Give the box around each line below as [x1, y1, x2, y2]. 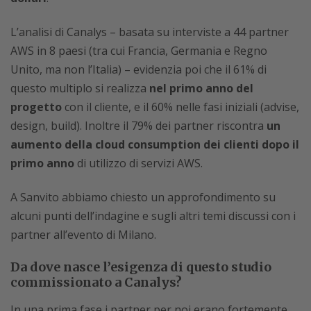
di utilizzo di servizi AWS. [74, 155, 203, 171]
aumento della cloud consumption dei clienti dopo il [10, 137, 299, 152]
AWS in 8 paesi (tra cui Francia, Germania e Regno [10, 43, 267, 58]
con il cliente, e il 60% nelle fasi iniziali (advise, [62, 99, 299, 115]
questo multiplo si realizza [10, 81, 149, 96]
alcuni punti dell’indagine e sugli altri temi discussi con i [10, 208, 296, 224]
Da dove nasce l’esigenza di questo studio [10, 259, 271, 275]
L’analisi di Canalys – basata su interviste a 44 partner [10, 24, 289, 40]
